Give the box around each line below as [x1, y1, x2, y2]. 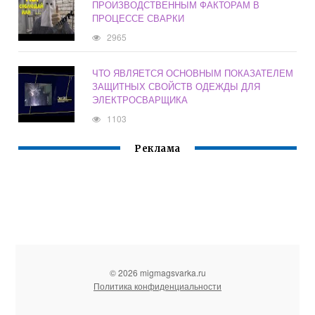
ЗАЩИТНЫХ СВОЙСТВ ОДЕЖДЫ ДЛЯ [92, 79, 261, 94]
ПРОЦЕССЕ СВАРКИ [92, 11, 185, 25]
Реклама [134, 143, 181, 155]
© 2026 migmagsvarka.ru [109, 266, 206, 279]
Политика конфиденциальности [94, 280, 221, 292]
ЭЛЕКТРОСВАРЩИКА [92, 93, 188, 107]
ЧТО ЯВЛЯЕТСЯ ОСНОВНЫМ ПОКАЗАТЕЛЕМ [92, 66, 294, 80]
